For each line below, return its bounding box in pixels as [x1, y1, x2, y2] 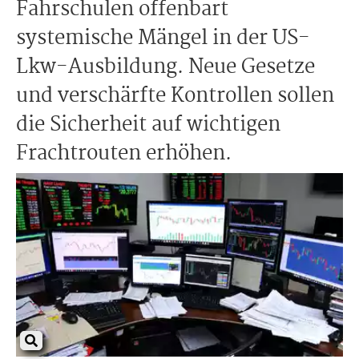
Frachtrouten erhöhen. [16, 138, 232, 170]
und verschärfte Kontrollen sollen [16, 80, 334, 112]
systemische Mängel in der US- [16, 22, 310, 54]
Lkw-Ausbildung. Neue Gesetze [16, 51, 315, 83]
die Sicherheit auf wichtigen [16, 109, 280, 141]
